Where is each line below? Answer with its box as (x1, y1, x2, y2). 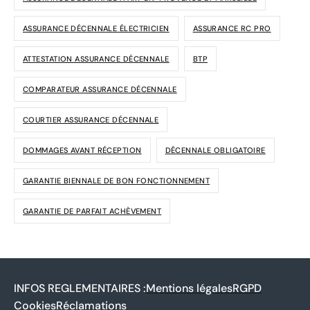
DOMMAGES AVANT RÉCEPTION (23, 145, 142, 155)
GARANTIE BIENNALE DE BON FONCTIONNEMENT (23, 175, 210, 185)
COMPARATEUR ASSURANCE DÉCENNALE (23, 84, 177, 94)
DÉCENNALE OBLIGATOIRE (165, 145, 266, 155)
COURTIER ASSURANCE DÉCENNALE (23, 114, 159, 125)
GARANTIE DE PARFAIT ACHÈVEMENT (23, 206, 162, 216)
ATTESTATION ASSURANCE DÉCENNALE (23, 53, 170, 64)
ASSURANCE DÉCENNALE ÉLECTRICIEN (23, 23, 170, 33)
